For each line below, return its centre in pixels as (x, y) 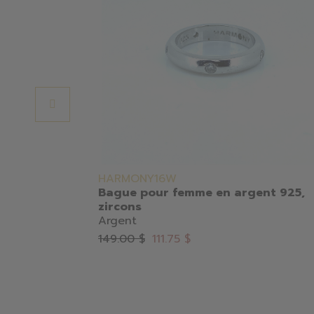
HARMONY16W (137, 179)
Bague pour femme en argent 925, (202, 193)
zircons (120, 207)
